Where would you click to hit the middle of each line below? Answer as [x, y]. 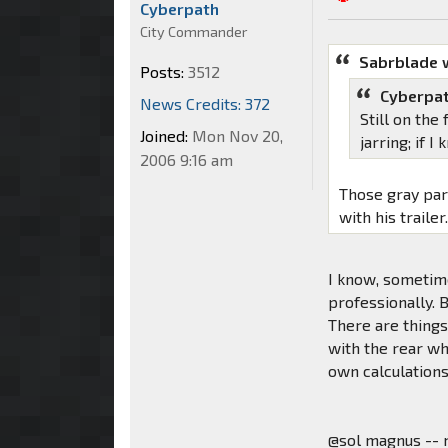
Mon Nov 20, [235, 135]
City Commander [193, 31]
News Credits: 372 [205, 103]
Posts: [162, 71]
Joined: [164, 135]
